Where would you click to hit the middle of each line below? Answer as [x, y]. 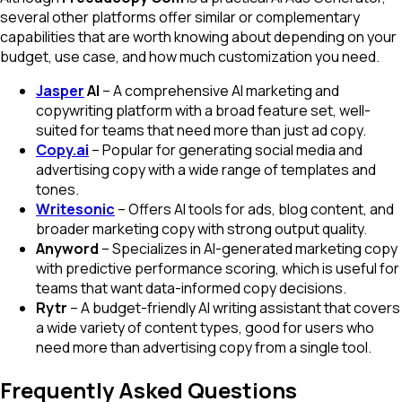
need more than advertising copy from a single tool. [204, 348]
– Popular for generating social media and [226, 150]
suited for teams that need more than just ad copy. [201, 131]
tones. [57, 190]
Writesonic [75, 210]
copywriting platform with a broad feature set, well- [203, 111]
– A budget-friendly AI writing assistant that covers [234, 308]
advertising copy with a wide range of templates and [206, 170]
